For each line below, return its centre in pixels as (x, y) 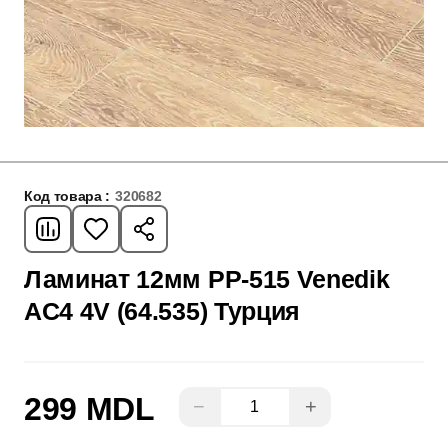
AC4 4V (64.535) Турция (162, 311)
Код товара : (67, 196)
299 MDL (89, 408)
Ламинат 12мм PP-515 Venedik (207, 279)
